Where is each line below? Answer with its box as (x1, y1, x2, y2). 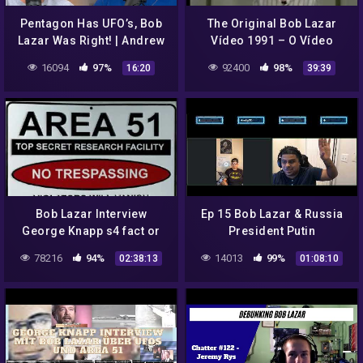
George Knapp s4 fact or (22, 224, 160, 238)
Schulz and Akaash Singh (19, 51, 163, 65)
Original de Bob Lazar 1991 (194, 51, 349, 65)
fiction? (69, 241, 113, 255)
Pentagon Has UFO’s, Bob (19, 17, 163, 31)
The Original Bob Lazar (207, 17, 337, 31)
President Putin (228, 224, 316, 238)
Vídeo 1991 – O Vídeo (211, 34, 333, 48)
